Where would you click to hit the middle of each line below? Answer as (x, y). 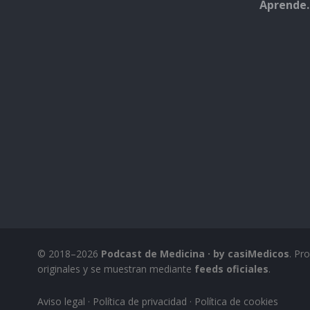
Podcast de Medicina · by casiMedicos (195, 254)
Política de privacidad (139, 301)
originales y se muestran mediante (116, 269)
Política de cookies (236, 301)
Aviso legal (61, 301)
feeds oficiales (231, 269)
